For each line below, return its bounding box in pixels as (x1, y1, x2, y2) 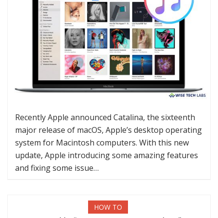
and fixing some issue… (15, 163, 99, 174)
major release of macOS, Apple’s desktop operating (15, 125, 202, 136)
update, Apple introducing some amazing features (15, 150, 198, 161)
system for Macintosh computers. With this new (15, 137, 189, 148)
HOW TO (93, 202, 122, 212)
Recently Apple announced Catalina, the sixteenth (15, 112, 195, 123)
